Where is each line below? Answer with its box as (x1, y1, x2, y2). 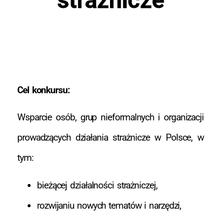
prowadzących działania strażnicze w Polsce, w (17, 132, 204, 144)
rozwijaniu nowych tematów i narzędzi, (37, 199, 182, 211)
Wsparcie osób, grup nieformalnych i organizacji (17, 111, 204, 123)
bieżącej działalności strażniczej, (37, 179, 157, 191)
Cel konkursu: (17, 84, 70, 96)
